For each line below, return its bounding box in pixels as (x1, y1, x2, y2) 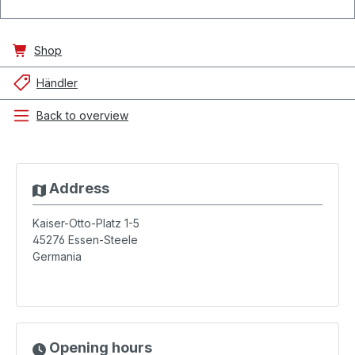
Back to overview (36, 109, 128, 122)
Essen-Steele (68, 233, 138, 246)
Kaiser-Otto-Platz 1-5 (32, 216, 139, 230)
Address (45, 180, 109, 197)
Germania (32, 250, 82, 263)
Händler (36, 76, 78, 90)
